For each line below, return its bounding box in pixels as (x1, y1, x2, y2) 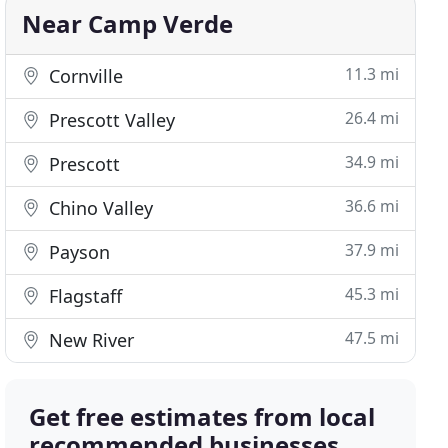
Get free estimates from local (29, 400, 376, 433)
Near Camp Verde (22, 7, 234, 40)
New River (44, 328, 135, 352)
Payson (44, 240, 111, 264)
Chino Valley (44, 196, 154, 220)
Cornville (44, 64, 124, 88)
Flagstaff (44, 284, 123, 308)
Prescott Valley (44, 108, 176, 132)
